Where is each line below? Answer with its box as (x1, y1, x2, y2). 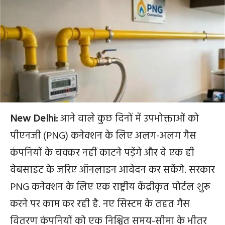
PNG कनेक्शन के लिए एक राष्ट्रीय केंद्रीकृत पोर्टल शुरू (10, 179, 210, 195)
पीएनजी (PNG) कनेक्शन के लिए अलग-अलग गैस (10, 128, 196, 144)
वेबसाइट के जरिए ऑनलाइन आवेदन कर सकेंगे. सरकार (10, 162, 215, 178)
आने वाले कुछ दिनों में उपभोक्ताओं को (58, 111, 199, 127)
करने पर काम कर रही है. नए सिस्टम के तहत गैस (10, 196, 190, 212)
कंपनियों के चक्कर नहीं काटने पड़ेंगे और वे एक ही (10, 145, 194, 161)
